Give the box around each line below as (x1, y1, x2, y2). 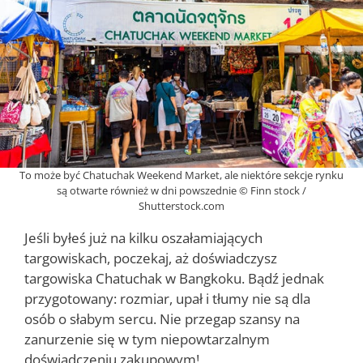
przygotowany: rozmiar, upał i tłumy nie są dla (24, 288, 310, 308)
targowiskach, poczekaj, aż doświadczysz (24, 248, 277, 267)
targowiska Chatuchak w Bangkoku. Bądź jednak (24, 268, 324, 288)
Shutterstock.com (139, 198, 224, 213)
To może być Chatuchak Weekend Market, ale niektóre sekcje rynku (19, 167, 344, 182)
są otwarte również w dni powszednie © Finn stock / (57, 182, 306, 198)
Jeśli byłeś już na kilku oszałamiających (24, 228, 263, 247)
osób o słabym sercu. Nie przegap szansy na (24, 309, 300, 328)
